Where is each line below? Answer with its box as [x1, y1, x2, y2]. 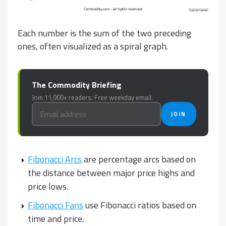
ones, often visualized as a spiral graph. [18, 39, 168, 53]
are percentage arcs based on [82, 152, 196, 166]
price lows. [28, 179, 68, 193]
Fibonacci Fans [28, 198, 83, 212]
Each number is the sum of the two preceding [18, 26, 191, 40]
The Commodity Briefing [32, 78, 122, 91]
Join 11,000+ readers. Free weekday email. [32, 92, 153, 102]
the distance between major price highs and [28, 165, 195, 180]
